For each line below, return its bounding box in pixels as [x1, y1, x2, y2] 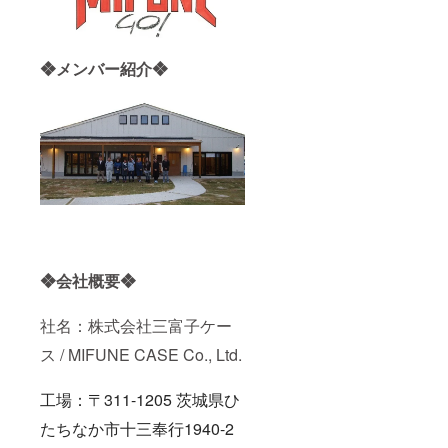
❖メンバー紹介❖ [40, 57, 168, 81]
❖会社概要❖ [40, 268, 136, 292]
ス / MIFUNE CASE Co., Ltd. [40, 342, 242, 366]
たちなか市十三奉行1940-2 [40, 416, 234, 440]
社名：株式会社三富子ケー [40, 313, 232, 337]
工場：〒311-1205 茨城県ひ [40, 387, 240, 411]
